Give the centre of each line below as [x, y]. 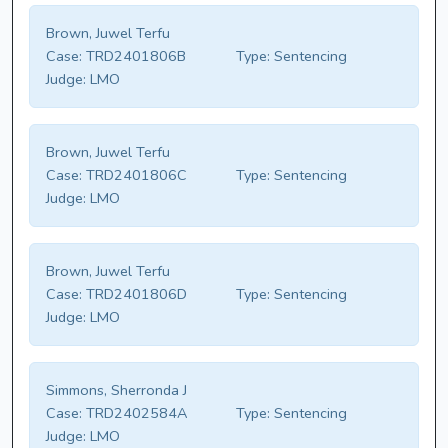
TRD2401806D [134, 294]
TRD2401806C [134, 175]
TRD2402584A [134, 413]
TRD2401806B [134, 56]
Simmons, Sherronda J [116, 390]
